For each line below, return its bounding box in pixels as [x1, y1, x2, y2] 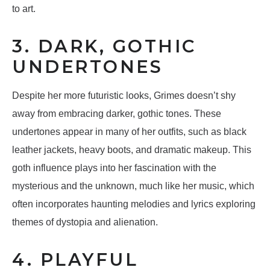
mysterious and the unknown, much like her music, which [12, 181, 254, 192]
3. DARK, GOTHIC [12, 36, 196, 57]
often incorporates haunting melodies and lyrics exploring [12, 199, 256, 210]
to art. [12, 4, 36, 14]
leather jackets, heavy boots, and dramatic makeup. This [12, 145, 251, 155]
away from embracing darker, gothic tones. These [12, 108, 221, 119]
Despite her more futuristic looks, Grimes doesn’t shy [12, 90, 236, 101]
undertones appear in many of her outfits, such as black [12, 127, 246, 137]
